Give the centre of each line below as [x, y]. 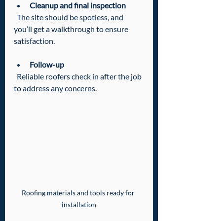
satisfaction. [34, 40]
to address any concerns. [55, 88]
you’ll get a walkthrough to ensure [72, 29]
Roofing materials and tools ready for [79, 193]
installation [79, 204]
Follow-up [47, 64]
